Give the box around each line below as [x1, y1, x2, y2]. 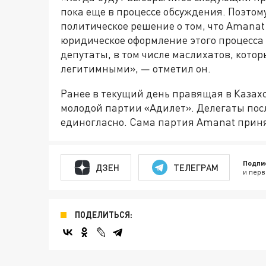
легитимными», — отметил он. [61, 62, 211, 75]
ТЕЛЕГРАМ [173, 161, 218, 173]
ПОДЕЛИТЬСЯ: [75, 210, 132, 220]
